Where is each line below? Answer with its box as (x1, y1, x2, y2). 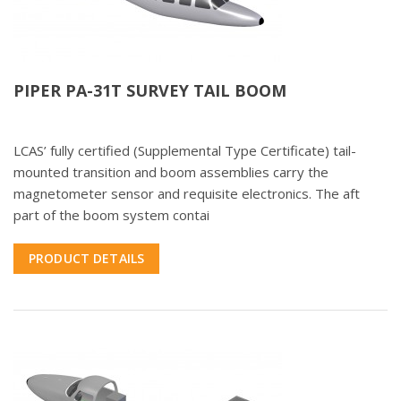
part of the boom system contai (13, 206, 209, 225)
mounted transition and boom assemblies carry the (13, 163, 328, 182)
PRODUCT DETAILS (29, 250, 145, 268)
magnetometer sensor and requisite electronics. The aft (13, 184, 360, 203)
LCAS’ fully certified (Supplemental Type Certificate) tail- (13, 141, 356, 160)
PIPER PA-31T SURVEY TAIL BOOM (13, 80, 286, 102)
